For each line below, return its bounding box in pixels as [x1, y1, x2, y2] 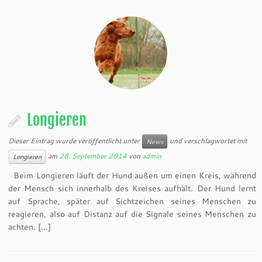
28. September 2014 [59, 150, 127, 161]
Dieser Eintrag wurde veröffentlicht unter [8, 135, 142, 146]
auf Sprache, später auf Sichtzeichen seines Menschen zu [8, 195, 256, 207]
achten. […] [8, 221, 51, 233]
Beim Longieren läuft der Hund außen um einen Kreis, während [8, 170, 256, 181]
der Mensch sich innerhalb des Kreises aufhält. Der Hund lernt [8, 182, 256, 194]
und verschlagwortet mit [168, 135, 247, 146]
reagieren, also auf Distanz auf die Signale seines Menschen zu [8, 208, 256, 220]
